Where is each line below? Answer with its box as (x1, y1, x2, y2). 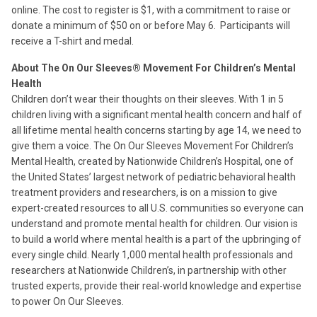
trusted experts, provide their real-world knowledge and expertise (11, 280, 301, 292)
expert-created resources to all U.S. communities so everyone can (11, 202, 304, 214)
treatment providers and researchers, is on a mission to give (11, 187, 277, 198)
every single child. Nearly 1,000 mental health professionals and (11, 249, 293, 260)
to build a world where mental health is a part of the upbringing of (11, 234, 301, 245)
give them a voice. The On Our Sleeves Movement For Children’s (11, 140, 294, 151)
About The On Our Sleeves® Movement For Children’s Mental (11, 62, 296, 74)
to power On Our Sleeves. (11, 296, 128, 307)
